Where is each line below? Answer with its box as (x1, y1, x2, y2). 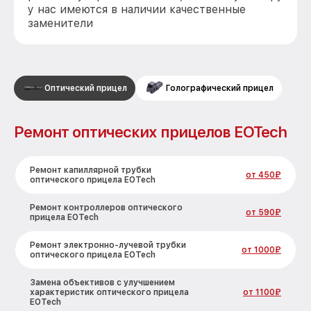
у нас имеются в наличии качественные (28, 3, 246, 16)
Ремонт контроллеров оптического (30, 203, 183, 212)
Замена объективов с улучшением (30, 278, 175, 287)
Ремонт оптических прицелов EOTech (14, 123, 287, 141)
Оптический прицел (44, 83, 127, 93)
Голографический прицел (166, 83, 274, 93)
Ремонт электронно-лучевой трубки (30, 240, 186, 250)
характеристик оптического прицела (30, 287, 189, 297)
